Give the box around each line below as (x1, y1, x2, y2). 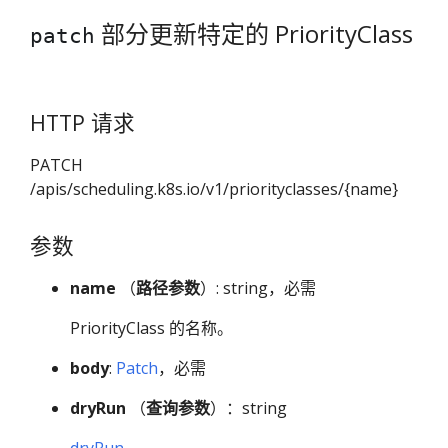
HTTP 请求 (30, 107, 135, 137)
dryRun (70, 397, 126, 420)
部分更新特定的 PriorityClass (95, 17, 413, 51)
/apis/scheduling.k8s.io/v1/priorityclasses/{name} (30, 178, 398, 200)
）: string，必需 (200, 277, 316, 300)
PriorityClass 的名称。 (70, 317, 233, 340)
